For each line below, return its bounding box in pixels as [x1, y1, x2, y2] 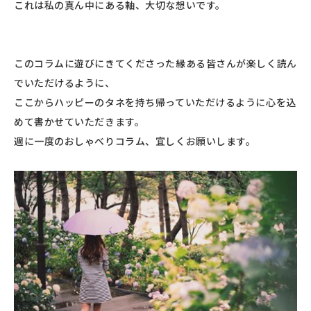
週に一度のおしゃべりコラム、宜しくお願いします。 [14, 134, 256, 148]
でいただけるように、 [14, 76, 115, 90]
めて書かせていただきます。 [14, 115, 145, 128]
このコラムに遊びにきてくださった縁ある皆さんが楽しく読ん [14, 56, 297, 70]
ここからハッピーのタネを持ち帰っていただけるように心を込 [14, 95, 296, 109]
